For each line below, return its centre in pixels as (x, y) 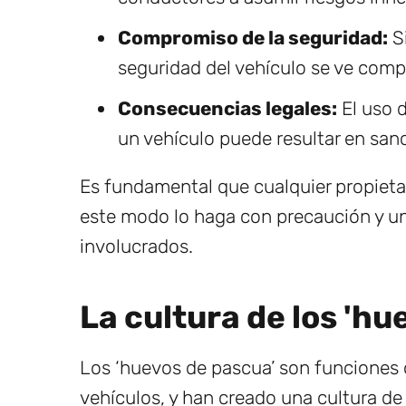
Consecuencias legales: (227, 108)
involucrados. (136, 246)
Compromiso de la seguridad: (253, 37)
